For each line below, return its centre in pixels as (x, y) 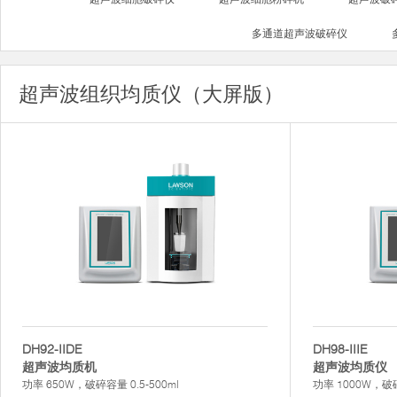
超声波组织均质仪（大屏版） (151, 93)
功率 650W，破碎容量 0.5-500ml (101, 384)
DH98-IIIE (340, 349)
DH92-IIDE (52, 349)
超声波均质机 (59, 367)
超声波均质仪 (350, 367)
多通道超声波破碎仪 (299, 33)
